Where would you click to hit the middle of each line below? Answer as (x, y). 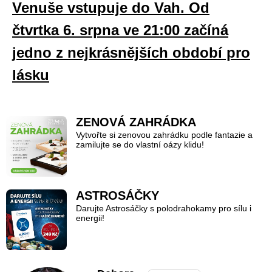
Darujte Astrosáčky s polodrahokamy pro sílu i (164, 209)
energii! (90, 219)
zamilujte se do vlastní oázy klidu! (140, 145)
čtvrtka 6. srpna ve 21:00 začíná (120, 30)
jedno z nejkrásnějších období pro (131, 53)
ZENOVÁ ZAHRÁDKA (136, 122)
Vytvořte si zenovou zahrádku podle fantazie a (164, 135)
